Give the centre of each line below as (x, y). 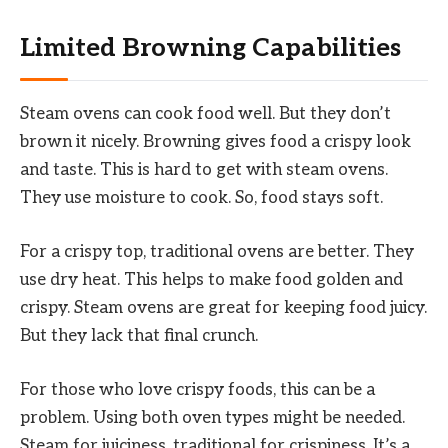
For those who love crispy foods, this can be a (197, 390)
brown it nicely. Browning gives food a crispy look (215, 141)
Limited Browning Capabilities (210, 48)
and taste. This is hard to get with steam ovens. (204, 169)
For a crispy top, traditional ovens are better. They (217, 252)
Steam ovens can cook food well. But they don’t (205, 113)
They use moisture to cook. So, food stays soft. (201, 197)
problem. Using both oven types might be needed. (212, 418)
